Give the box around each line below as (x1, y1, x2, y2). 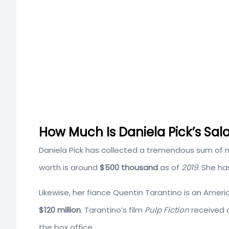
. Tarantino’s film (81, 204, 145, 215)
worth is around (39, 162, 100, 173)
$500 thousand (100, 162, 158, 173)
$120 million (39, 204, 81, 215)
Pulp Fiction (145, 204, 189, 215)
